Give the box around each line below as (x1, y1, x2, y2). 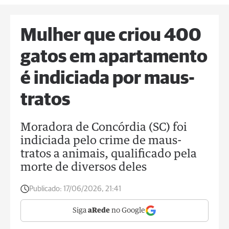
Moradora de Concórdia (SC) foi (20, 122, 187, 133)
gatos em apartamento (20, 48, 208, 66)
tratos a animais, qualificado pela (20, 149, 197, 160)
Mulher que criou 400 (20, 27, 201, 45)
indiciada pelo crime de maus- (20, 135, 181, 147)
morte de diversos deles (20, 162, 147, 173)
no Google (110, 207, 145, 214)
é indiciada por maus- (20, 70, 195, 88)
